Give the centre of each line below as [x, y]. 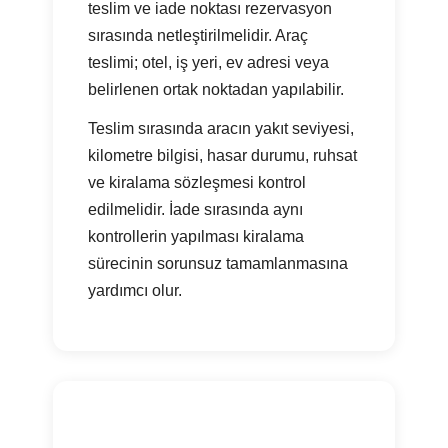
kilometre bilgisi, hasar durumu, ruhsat [223, 155]
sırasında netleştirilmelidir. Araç [198, 35]
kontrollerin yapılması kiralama [196, 236]
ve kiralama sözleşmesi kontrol [197, 182]
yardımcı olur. [135, 290]
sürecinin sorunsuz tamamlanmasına [218, 263]
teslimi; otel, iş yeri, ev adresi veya [209, 62]
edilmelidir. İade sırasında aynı [196, 209]
